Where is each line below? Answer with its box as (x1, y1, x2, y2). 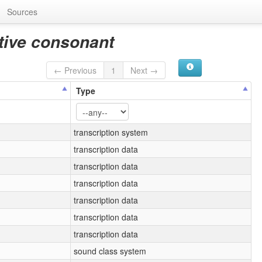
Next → (130, 64, 158, 76)
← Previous (54, 64, 97, 76)
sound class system (74, 244, 147, 257)
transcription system (74, 126, 149, 138)
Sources (7, 6, 37, 18)
